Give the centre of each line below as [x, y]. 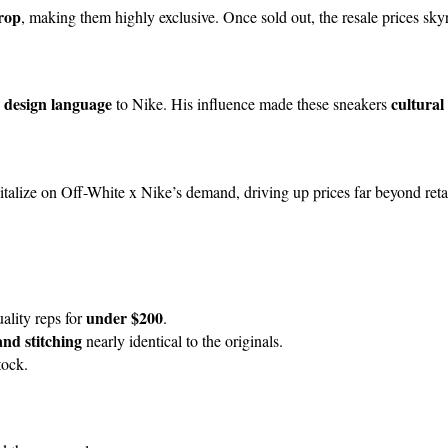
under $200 [124, 317]
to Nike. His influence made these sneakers [251, 104]
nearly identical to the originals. [182, 340]
